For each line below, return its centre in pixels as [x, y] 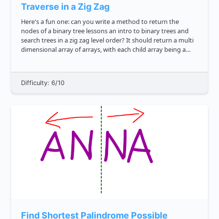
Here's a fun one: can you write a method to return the [100, 22]
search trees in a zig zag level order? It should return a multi [39, 40]
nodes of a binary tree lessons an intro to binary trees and [37, 31]
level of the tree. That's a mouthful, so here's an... [92, 59]
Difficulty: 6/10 [43, 83]
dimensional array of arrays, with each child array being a [103, 50]
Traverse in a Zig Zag [65, 7]
